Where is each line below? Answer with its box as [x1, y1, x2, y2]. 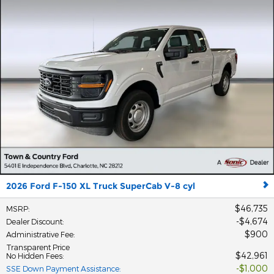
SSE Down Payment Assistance [6, 264, 119, 273]
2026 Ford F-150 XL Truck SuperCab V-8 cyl [6, 180, 195, 191]
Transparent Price [6, 242, 70, 251]
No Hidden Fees [6, 251, 62, 260]
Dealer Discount [6, 217, 62, 226]
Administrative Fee [6, 229, 73, 239]
